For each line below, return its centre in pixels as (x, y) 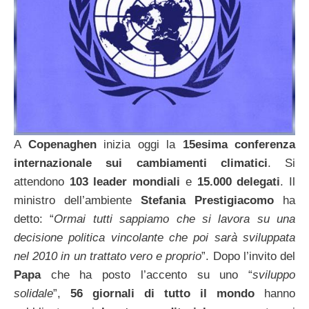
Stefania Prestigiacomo (207, 201)
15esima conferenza (239, 145)
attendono (42, 182)
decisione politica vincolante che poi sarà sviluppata (154, 238)
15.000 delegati (239, 182)
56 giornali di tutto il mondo (162, 294)
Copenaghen (62, 145)
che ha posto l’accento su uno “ (147, 275)
